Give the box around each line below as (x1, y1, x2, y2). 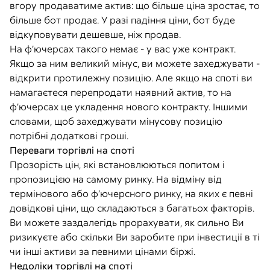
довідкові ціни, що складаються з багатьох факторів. (10, 201, 254, 215)
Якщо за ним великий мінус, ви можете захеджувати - (10, 57, 260, 70)
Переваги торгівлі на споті (10, 143, 134, 157)
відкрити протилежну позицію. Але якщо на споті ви (10, 71, 253, 84)
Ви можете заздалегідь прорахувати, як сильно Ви (10, 216, 244, 229)
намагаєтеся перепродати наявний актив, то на (10, 86, 231, 99)
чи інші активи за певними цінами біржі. (10, 245, 195, 258)
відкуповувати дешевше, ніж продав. (10, 28, 181, 41)
